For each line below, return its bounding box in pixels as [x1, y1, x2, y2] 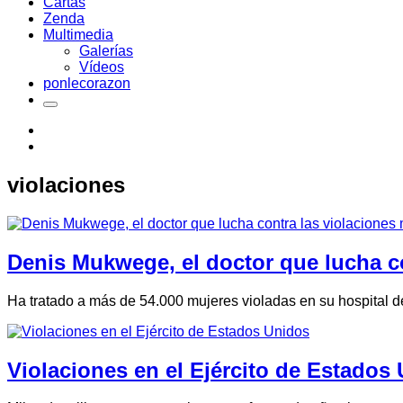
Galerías [79, 43, 133, 58]
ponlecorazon [43, 76, 130, 91]
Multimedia [43, 27, 113, 42]
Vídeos [79, 59, 124, 75]
